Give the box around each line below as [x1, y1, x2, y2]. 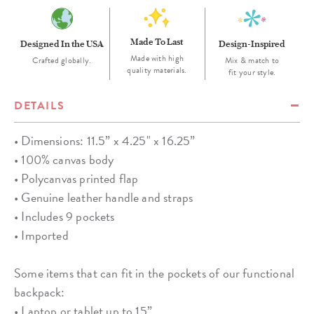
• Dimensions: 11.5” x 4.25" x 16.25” [14, 131, 196, 151]
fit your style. [228, 66, 276, 79]
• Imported [14, 226, 69, 245]
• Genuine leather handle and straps [14, 188, 193, 207]
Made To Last [130, 36, 184, 48]
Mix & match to [224, 54, 280, 67]
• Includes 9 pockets [14, 207, 115, 226]
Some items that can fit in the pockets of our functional [14, 264, 295, 283]
